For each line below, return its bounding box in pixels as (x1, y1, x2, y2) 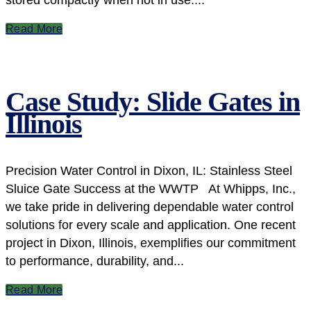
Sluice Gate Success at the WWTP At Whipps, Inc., (6, 181, 296, 196)
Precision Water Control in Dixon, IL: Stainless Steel (6, 163, 292, 178)
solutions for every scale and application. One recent (6, 217, 296, 232)
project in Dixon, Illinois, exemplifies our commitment (6, 235, 296, 250)
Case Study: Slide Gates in (6, 85, 300, 117)
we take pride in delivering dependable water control (6, 199, 294, 214)
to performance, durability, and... (6, 253, 184, 268)
